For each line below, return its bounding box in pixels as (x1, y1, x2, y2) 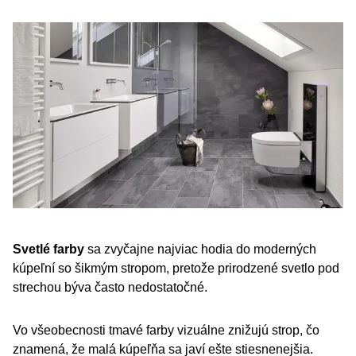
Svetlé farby (13, 242, 84, 256)
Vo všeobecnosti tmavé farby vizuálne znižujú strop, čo (13, 323, 319, 337)
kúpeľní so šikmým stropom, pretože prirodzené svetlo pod (13, 261, 339, 275)
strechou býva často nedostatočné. (13, 281, 207, 294)
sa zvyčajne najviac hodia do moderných (84, 242, 316, 256)
